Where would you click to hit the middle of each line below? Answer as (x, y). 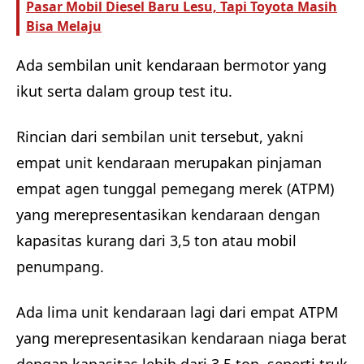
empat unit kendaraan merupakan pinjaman (169, 162)
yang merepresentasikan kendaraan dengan (168, 214)
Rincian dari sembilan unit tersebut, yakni (160, 136)
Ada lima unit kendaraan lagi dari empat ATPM (177, 312)
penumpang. (62, 266)
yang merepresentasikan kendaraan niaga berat (182, 338)
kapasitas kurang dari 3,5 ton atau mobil (156, 240)
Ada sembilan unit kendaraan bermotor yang (171, 65)
